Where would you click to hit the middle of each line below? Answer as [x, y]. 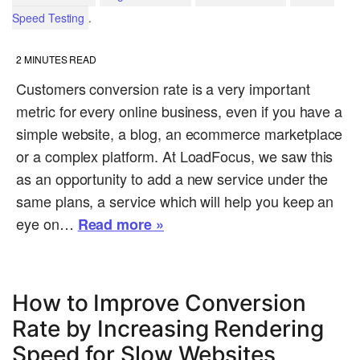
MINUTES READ [60, 59]
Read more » [121, 225]
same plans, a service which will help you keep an [175, 201]
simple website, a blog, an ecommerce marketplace [180, 134]
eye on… [47, 224]
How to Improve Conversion [159, 303]
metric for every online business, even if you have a [180, 111]
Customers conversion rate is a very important [163, 89]
